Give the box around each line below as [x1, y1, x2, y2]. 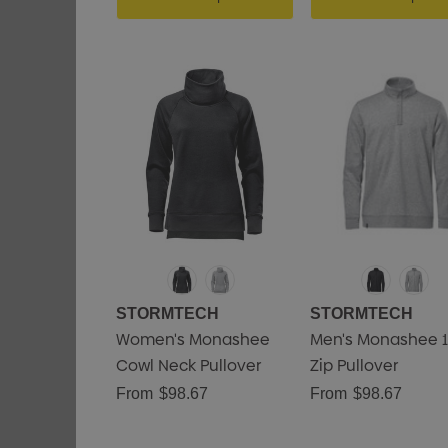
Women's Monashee [115, 328, 270, 351]
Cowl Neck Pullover [115, 354, 261, 377]
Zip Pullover [309, 354, 398, 377]
